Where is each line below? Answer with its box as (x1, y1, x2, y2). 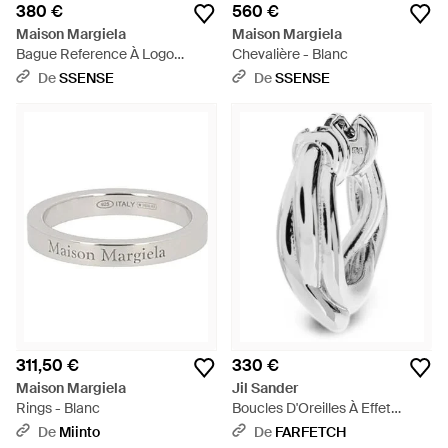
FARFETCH (275, 423, 346, 441)
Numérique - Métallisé (16, 65, 157, 83)
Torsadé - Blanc (232, 419, 331, 437)
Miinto (59, 423, 100, 441)
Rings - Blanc (16, 399, 100, 417)
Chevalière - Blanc (232, 45, 348, 63)
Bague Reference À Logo (16, 45, 174, 63)
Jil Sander (232, 379, 298, 397)
